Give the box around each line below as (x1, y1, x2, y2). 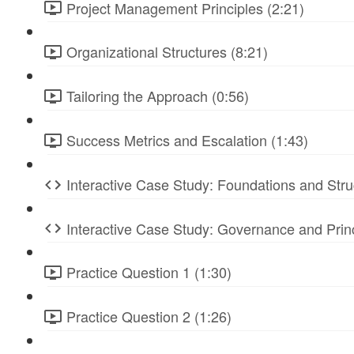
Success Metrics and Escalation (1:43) (66, 129, 308, 150)
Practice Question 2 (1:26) (66, 306, 232, 327)
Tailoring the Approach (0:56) (66, 85, 249, 107)
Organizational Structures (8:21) (66, 41, 268, 62)
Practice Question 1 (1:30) (66, 262, 232, 283)
